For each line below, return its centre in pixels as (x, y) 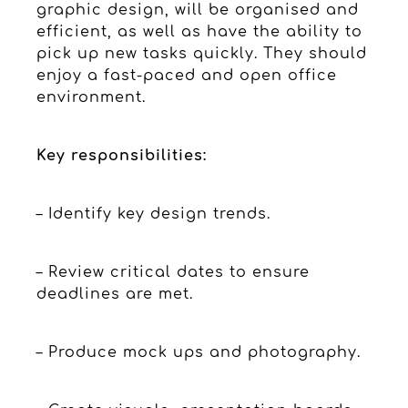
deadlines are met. (115, 294)
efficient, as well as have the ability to (199, 31)
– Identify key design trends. (153, 214)
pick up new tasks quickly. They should (202, 53)
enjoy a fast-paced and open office (187, 75)
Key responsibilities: (122, 155)
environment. (91, 97)
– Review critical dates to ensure (173, 272)
